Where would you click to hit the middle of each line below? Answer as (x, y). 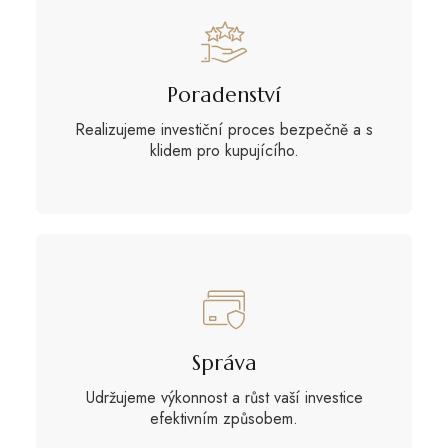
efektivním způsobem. (224, 419)
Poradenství (224, 95)
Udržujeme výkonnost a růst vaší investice (224, 398)
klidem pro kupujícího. (224, 151)
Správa (224, 363)
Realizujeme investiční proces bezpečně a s (224, 130)
